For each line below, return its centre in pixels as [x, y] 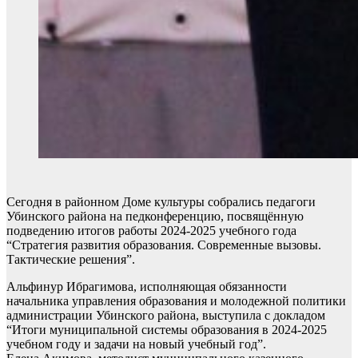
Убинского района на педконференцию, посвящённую [155, 216]
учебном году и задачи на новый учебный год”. [136, 344]
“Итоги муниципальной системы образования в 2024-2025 [167, 330]
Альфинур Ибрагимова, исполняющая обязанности [147, 286]
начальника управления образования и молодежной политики [176, 301]
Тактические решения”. [71, 259]
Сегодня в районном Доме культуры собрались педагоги [161, 202]
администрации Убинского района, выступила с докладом [166, 315]
